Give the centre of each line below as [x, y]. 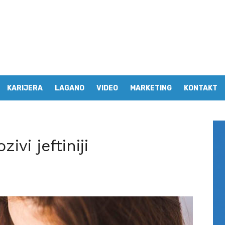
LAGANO [70, 88]
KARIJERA [25, 88]
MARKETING [151, 88]
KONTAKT [201, 88]
